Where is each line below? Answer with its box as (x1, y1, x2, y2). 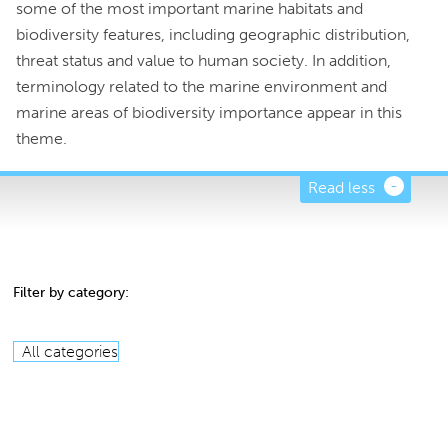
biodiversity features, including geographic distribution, (16, 25, 411, 44)
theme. (16, 129, 68, 148)
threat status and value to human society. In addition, (16, 51, 392, 70)
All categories (22, 341, 119, 361)
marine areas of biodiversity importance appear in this (16, 103, 403, 122)
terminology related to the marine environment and (16, 77, 388, 96)
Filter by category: (13, 283, 130, 301)
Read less (307, 178, 375, 197)
